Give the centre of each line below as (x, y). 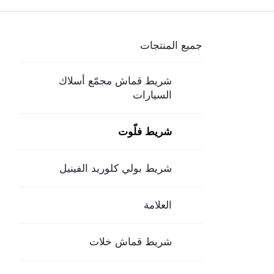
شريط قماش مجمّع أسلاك (115, 80)
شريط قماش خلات (131, 241)
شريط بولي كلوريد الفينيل (116, 168)
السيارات (152, 94)
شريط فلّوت (145, 131)
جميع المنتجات (171, 45)
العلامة (158, 205)
